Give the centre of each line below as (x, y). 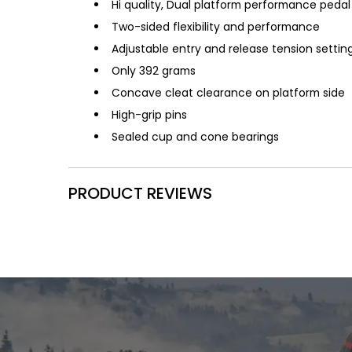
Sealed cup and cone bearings (196, 136)
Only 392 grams (154, 70)
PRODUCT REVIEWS (141, 193)
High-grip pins (150, 114)
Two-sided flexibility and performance (216, 26)
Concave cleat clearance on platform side (229, 92)
